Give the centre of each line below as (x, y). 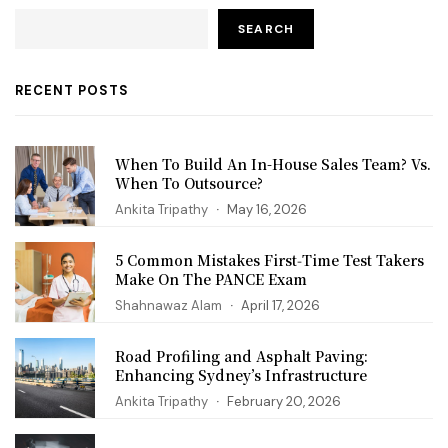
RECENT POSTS (72, 91)
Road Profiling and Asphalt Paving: (241, 356)
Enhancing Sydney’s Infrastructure (241, 375)
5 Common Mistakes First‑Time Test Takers (269, 260)
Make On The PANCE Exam (211, 279)
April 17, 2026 (280, 306)
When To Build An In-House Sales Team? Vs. (273, 164)
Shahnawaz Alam (168, 306)
